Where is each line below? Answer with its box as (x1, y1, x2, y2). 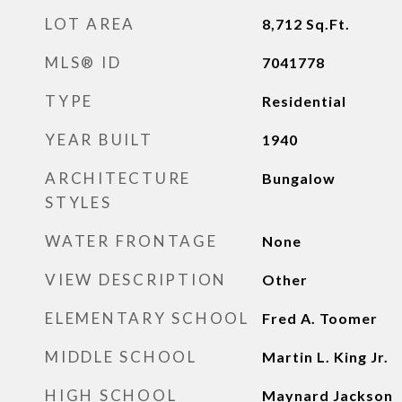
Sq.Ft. (305, 15, 350, 32)
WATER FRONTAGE (45, 232, 218, 250)
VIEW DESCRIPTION (45, 270, 227, 289)
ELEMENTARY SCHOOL (45, 309, 249, 328)
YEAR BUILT (45, 130, 153, 149)
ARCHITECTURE (45, 169, 191, 188)
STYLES (45, 193, 112, 212)
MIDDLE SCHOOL (45, 347, 197, 366)
